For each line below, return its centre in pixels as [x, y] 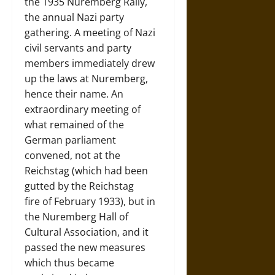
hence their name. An [74, 94]
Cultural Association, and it [87, 232]
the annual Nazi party [74, 17]
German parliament [70, 140]
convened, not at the [72, 155]
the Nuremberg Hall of [76, 217]
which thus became [69, 263]
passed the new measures [85, 247]
